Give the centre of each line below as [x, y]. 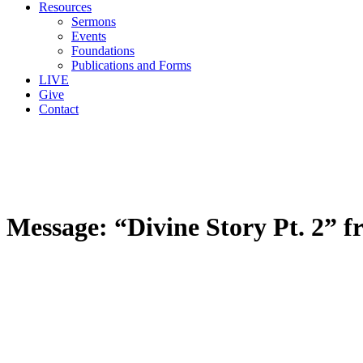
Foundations [103, 51]
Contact [59, 109]
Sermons [94, 22]
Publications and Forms [131, 66]
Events [89, 36]
